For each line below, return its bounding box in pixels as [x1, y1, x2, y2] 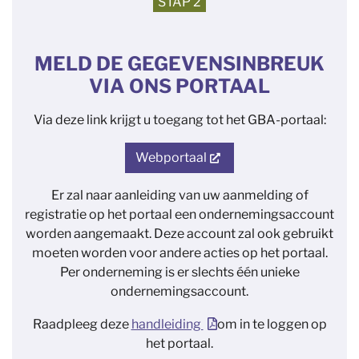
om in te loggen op [216, 317, 327, 332]
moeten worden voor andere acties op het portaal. [31, 245, 328, 260]
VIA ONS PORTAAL [89, 75, 270, 98]
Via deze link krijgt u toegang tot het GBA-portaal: [33, 112, 326, 127]
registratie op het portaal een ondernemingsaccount [25, 207, 334, 222]
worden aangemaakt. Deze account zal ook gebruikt [26, 226, 333, 241]
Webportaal [135, 150, 207, 165]
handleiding [131, 317, 204, 332]
